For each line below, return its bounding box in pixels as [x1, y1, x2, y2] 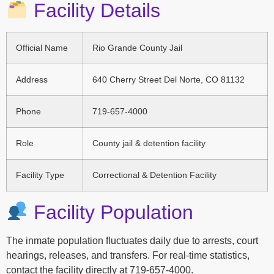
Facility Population [28, 201, 194, 224]
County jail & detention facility [92, 138, 206, 149]
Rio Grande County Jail [92, 43, 182, 53]
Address [16, 75, 48, 85]
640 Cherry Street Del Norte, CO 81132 [92, 75, 245, 85]
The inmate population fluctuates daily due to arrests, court [6, 235, 258, 246]
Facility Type [16, 170, 64, 180]
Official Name [16, 43, 68, 53]
